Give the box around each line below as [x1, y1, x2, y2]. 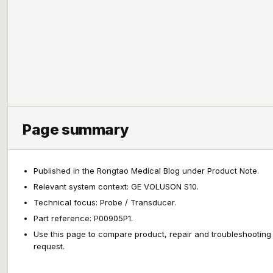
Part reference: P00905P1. [34, 213, 133, 223]
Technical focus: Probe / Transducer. [34, 197, 176, 207]
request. [34, 241, 65, 251]
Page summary [23, 121, 129, 138]
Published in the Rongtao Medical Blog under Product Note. [34, 166, 259, 175]
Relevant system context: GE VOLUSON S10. [34, 182, 199, 191]
